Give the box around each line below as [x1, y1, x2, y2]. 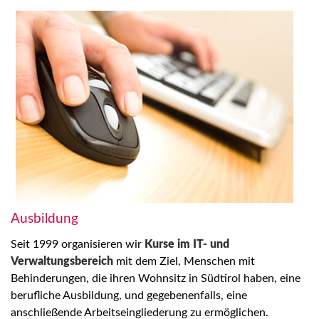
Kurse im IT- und [145, 239, 229, 250]
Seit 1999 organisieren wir [11, 239, 145, 250]
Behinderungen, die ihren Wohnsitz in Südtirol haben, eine [11, 273, 300, 284]
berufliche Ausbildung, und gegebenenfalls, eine [11, 290, 247, 301]
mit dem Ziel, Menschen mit [113, 256, 255, 267]
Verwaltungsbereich [11, 256, 113, 267]
